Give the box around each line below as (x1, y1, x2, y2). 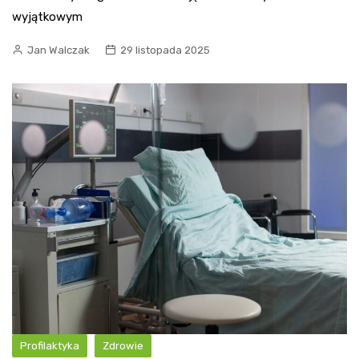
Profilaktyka (20, 340, 79, 353)
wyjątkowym (12, 9, 83, 24)
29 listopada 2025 (120, 43, 210, 56)
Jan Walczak (27, 43, 90, 56)
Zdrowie (103, 340, 143, 353)
